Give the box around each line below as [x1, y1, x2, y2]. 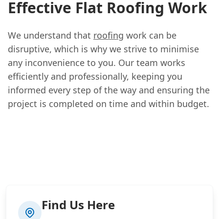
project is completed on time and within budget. [8, 97, 209, 109]
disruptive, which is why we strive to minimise [8, 43, 199, 55]
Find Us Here [42, 196, 115, 213]
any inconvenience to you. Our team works [8, 56, 185, 68]
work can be [124, 29, 176, 41]
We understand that [8, 29, 93, 41]
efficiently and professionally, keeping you [8, 70, 182, 82]
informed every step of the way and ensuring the [8, 84, 210, 96]
